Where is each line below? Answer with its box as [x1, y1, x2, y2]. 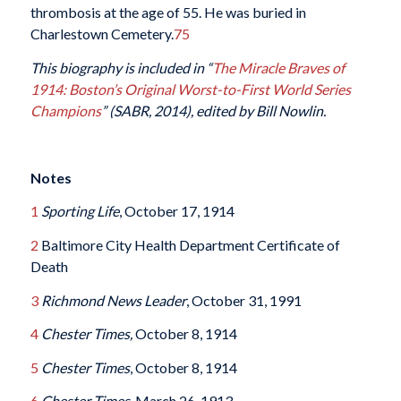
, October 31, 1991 [185, 291, 302, 309]
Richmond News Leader [40, 291, 186, 309]
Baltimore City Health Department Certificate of [38, 236, 340, 253]
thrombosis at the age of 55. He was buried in [30, 4, 306, 21]
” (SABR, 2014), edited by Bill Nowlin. [100, 101, 326, 119]
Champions [30, 101, 101, 119]
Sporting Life [40, 202, 119, 220]
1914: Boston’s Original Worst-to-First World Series [30, 80, 351, 98]
